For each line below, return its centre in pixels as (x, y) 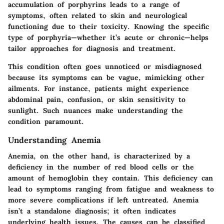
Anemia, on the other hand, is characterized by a (99, 156)
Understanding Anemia (54, 140)
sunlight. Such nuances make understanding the (95, 111)
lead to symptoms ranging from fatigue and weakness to (111, 189)
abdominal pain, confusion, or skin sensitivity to (97, 100)
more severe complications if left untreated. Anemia (103, 200)
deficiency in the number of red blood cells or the (101, 167)
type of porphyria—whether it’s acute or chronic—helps (108, 38)
